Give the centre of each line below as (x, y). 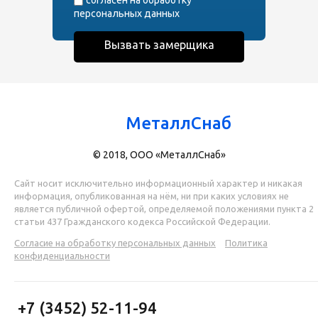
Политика (246, 243)
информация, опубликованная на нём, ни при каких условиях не (152, 196)
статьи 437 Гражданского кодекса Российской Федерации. (142, 221)
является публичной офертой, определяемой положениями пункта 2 (164, 209)
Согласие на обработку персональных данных (115, 243)
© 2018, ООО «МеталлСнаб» (159, 155)
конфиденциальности (62, 256)
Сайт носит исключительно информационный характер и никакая (158, 183)
